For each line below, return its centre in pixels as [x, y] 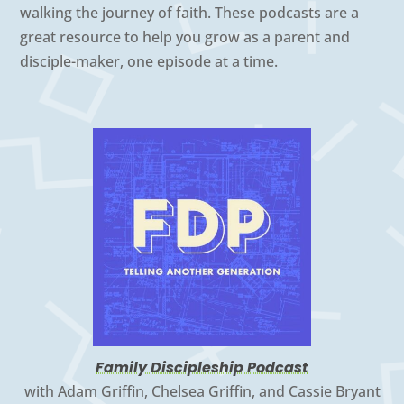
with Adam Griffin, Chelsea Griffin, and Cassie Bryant [202, 392]
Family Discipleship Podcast [202, 368]
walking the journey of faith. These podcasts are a [190, 13]
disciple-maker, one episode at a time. [149, 62]
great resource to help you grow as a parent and [185, 37]
